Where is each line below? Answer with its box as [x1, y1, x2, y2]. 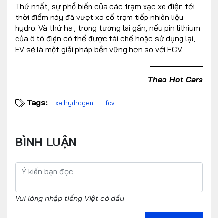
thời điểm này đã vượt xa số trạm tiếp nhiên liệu [15, 12, 183, 22]
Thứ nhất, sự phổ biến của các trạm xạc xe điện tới [15, 1, 195, 11]
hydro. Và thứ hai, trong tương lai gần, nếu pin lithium [15, 22, 200, 33]
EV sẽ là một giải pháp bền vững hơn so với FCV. [15, 44, 182, 54]
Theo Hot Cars [148, 74, 203, 84]
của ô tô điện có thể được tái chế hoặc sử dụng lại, [15, 33, 195, 43]
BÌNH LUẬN [15, 134, 77, 149]
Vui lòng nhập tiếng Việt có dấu [15, 193, 124, 203]
